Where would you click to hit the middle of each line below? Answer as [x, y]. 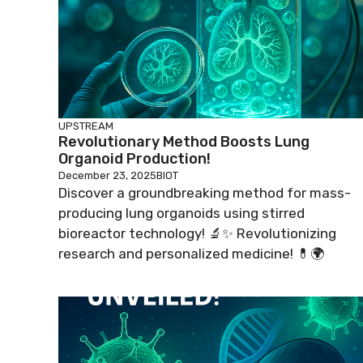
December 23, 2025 [107, 175]
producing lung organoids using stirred [181, 213]
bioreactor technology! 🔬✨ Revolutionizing [197, 233]
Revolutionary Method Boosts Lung [184, 142]
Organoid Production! [135, 159]
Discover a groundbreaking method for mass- [205, 193]
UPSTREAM [86, 126]
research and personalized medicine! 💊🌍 [191, 254]
